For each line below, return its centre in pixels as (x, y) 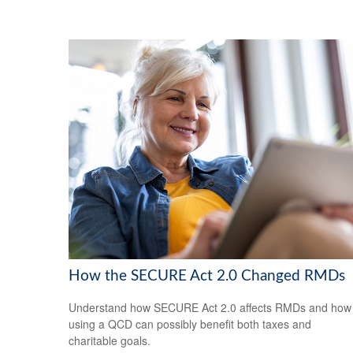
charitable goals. (110, 341)
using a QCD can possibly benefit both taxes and (190, 324)
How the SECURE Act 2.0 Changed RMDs (207, 276)
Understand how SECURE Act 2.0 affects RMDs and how (210, 308)
